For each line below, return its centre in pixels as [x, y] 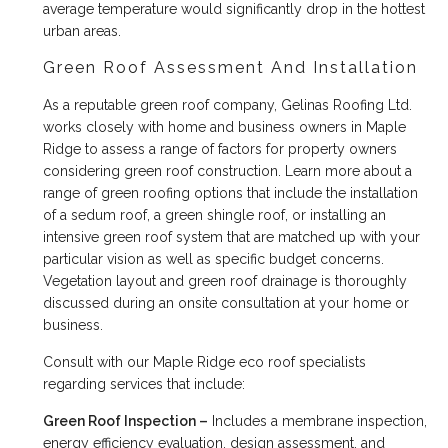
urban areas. [82, 31]
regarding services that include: [144, 384]
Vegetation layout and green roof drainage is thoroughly [225, 281]
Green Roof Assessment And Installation [231, 68]
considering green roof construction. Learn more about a [228, 171]
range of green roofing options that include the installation [231, 193]
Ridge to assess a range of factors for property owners [220, 149]
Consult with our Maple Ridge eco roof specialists [205, 362]
